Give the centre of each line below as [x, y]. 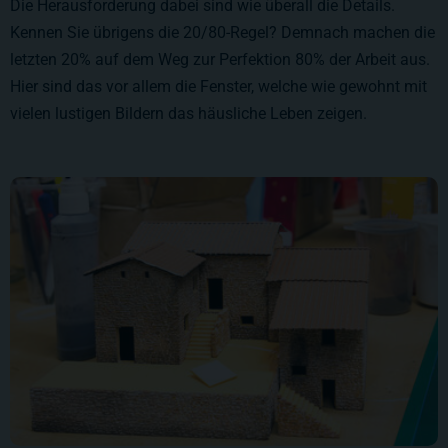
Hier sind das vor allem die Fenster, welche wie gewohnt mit [218, 86]
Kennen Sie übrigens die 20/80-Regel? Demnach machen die [222, 32]
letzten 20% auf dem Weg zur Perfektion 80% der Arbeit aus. [220, 59]
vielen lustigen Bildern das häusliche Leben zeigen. [188, 113]
